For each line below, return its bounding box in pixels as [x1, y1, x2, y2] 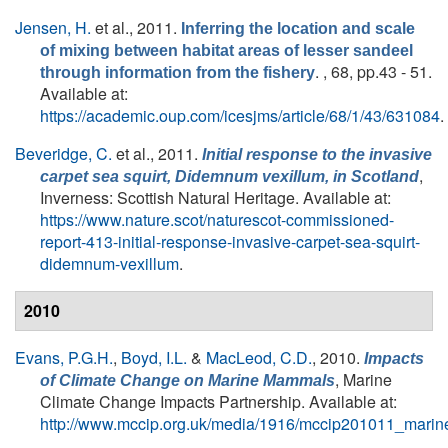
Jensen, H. [15, 16, 91, 39]
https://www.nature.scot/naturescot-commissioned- [40, 208, 394, 231]
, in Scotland [325, 168, 419, 185]
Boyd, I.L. [121, 346, 187, 369]
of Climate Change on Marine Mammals [40, 372, 335, 389]
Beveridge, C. [15, 142, 112, 165]
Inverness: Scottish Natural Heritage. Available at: [40, 186, 391, 209]
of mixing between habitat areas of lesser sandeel [40, 42, 413, 59]
